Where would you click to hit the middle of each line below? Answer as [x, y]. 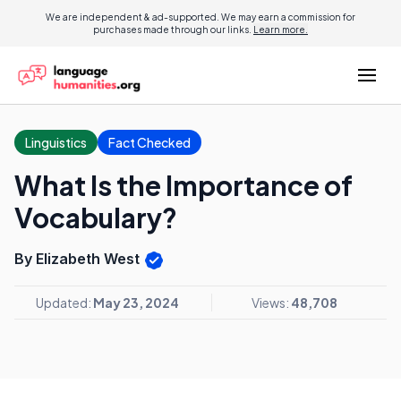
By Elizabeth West [79, 259]
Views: [271, 302]
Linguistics [56, 142]
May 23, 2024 [136, 302]
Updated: [64, 302]
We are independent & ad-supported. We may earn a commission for [200, 17]
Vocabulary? [96, 218]
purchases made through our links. [173, 30]
